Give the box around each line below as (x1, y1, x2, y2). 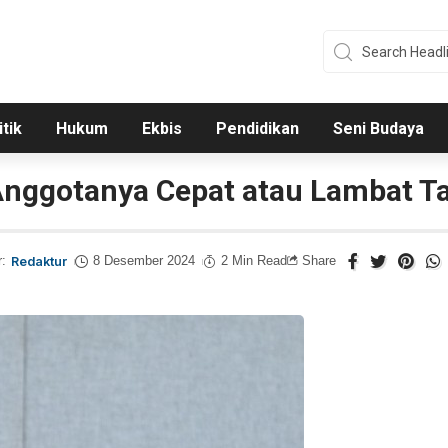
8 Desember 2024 (92, 254, 195, 269)
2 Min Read (220, 254, 287, 269)
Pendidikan (215, 119, 299, 139)
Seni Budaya (332, 119, 424, 139)
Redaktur (10, 254, 67, 270)
